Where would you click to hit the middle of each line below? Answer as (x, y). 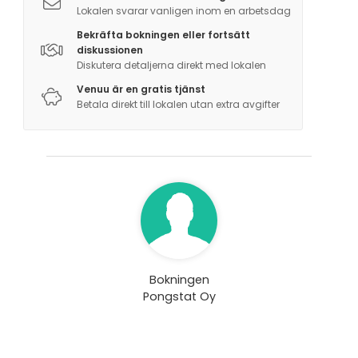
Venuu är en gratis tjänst (141, 89)
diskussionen (109, 50)
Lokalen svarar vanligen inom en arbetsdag (183, 11)
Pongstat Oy (179, 297)
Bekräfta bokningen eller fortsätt (163, 35)
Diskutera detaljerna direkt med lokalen (171, 66)
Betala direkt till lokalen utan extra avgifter (178, 105)
